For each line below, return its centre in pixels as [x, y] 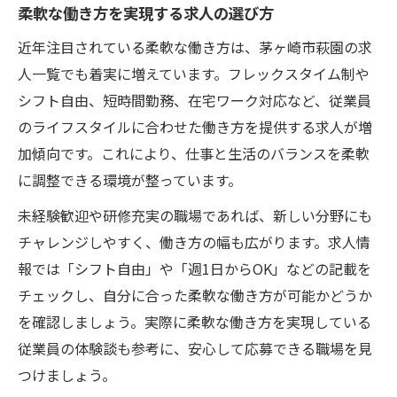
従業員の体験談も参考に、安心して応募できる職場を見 [195, 348]
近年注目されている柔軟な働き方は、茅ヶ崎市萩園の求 [195, 47]
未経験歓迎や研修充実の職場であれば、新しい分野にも [195, 215]
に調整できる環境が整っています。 [130, 179]
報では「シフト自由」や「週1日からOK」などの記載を [195, 268]
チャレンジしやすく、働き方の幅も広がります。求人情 [194, 241]
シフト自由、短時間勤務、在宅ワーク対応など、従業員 [195, 100]
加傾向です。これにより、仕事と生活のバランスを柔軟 [194, 153]
